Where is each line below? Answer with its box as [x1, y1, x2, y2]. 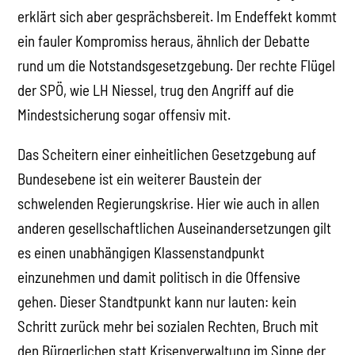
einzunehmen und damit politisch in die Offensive [17, 267, 301, 286]
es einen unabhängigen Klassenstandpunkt [17, 242, 265, 261]
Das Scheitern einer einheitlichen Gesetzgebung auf [17, 144, 317, 163]
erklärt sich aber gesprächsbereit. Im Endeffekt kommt [17, 6, 338, 25]
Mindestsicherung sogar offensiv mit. [17, 105, 231, 124]
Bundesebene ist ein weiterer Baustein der [17, 169, 262, 188]
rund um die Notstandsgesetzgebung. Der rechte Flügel [17, 55, 336, 74]
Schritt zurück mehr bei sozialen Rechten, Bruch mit [17, 316, 319, 335]
